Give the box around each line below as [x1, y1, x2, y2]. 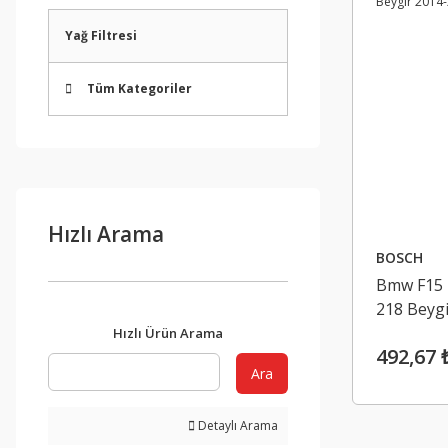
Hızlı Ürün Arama [113, 324, 223, 342]
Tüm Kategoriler [87, 80, 192, 97]
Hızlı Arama [48, 220, 164, 248]
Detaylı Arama [195, 417, 278, 434]
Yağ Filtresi [65, 27, 137, 44]
